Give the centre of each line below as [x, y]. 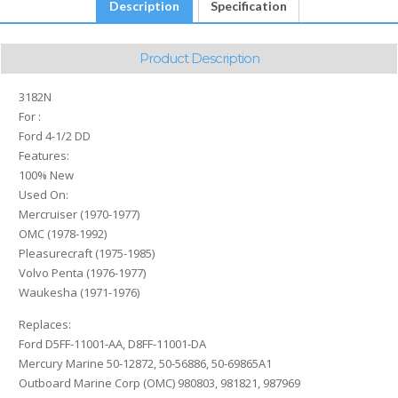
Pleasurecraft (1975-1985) [87, 254]
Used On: [44, 195]
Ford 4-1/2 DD [55, 136]
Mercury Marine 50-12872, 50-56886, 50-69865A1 [145, 364]
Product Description [199, 59]
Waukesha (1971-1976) [79, 293]
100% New [46, 175]
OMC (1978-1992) [63, 234]
